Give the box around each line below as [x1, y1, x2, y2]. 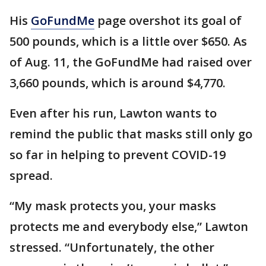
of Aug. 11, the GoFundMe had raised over [9, 54, 252, 70]
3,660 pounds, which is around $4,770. [9, 75, 226, 91]
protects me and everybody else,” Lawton [9, 218, 248, 235]
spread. [9, 167, 53, 183]
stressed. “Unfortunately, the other [9, 239, 214, 255]
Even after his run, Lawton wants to [9, 105, 217, 121]
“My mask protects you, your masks [9, 198, 216, 214]
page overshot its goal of [94, 12, 242, 28]
